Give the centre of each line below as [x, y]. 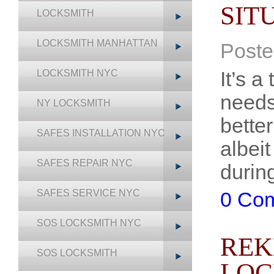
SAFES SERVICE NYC [88, 193]
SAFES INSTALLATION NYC [101, 133]
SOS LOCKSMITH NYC [89, 223]
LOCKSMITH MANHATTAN [97, 43]
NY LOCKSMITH [74, 103]
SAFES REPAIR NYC [85, 163]
